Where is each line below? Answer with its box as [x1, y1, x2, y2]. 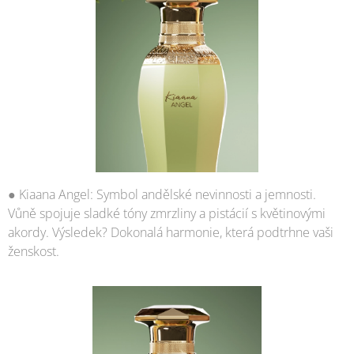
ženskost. [8, 243, 59, 261]
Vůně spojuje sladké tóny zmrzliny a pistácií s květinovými [8, 205, 326, 223]
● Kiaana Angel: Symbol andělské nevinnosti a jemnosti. [8, 186, 316, 204]
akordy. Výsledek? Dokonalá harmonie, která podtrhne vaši [8, 224, 333, 242]
